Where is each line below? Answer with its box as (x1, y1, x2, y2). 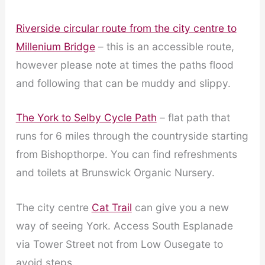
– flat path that (156, 111, 230, 124)
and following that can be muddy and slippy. (15, 76, 231, 89)
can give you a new (131, 201, 229, 214)
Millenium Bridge (15, 40, 95, 53)
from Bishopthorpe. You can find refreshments (15, 148, 237, 161)
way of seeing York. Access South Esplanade (15, 219, 233, 232)
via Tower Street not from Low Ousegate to (15, 238, 223, 251)
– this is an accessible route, (95, 40, 234, 53)
